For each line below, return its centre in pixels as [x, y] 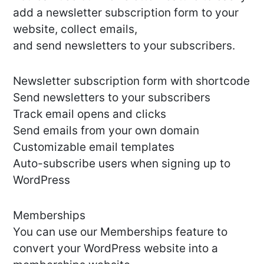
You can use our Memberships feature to [120, 232]
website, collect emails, [75, 29]
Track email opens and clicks [90, 114]
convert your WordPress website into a [115, 249]
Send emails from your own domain [106, 131]
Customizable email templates [94, 147]
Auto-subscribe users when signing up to [122, 164]
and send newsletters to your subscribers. [124, 46]
